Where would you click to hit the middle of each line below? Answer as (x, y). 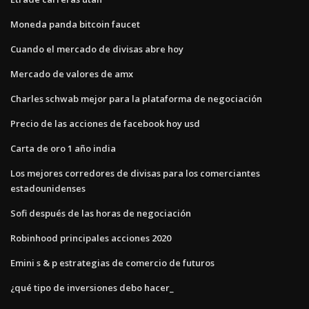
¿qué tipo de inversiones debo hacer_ (92, 287)
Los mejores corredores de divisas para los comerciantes (135, 173)
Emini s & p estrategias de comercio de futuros (112, 262)
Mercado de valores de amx (72, 73)
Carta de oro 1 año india (63, 148)
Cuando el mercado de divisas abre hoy (97, 49)
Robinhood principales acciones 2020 (91, 238)
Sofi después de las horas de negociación (101, 213)
